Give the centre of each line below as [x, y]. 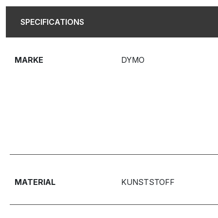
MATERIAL [35, 182]
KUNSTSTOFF [148, 182]
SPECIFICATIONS [52, 22]
